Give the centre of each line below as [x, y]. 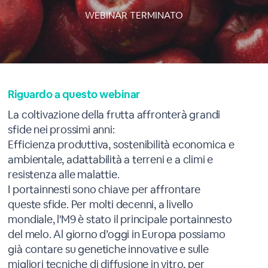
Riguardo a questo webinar [74, 94]
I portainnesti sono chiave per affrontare [104, 189]
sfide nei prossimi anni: [61, 130]
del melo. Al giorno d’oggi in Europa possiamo [117, 234]
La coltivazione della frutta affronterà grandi [114, 115]
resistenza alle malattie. [64, 174]
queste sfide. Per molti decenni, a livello [101, 204]
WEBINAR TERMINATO [134, 15]
